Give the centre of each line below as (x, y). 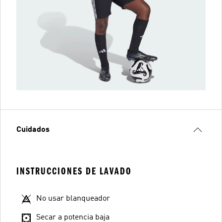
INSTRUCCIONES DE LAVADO (74, 171)
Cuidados (33, 130)
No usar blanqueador (73, 198)
